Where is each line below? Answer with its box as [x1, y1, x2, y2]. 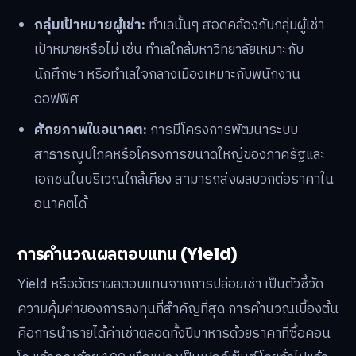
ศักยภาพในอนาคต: [34, 119, 148, 141]
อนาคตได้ [34, 193, 87, 215]
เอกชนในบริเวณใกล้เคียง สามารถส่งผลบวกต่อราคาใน [34, 168, 335, 191]
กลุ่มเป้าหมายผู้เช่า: [34, 14, 146, 37]
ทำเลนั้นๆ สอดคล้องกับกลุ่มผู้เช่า [145, 14, 325, 37]
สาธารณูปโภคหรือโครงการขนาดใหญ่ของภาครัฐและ [34, 144, 327, 166]
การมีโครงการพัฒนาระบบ [147, 119, 299, 141]
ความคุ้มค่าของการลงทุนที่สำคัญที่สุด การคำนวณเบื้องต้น [17, 298, 339, 321]
